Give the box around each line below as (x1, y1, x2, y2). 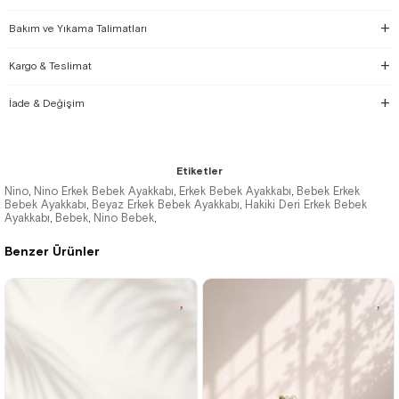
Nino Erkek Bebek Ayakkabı (34, 184, 174, 198)
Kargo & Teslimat (9, 60, 92, 72)
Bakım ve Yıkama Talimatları (9, 22, 147, 35)
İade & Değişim (9, 97, 85, 110)
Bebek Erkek (297, 184, 360, 198)
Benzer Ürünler (4, 244, 100, 258)
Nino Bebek (94, 211, 154, 224)
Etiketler (176, 165, 223, 177)
